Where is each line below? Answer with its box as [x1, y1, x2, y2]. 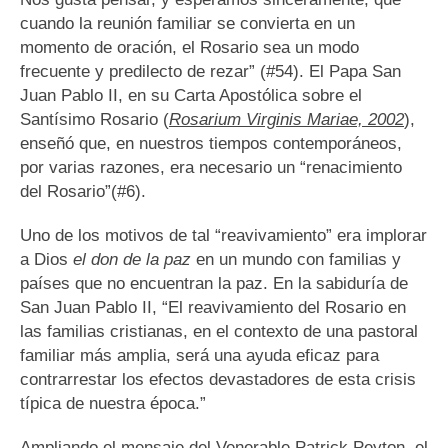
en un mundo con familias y [191, 250, 401, 270]
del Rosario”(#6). [20, 182, 146, 202]
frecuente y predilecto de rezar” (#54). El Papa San [20, 62, 401, 82]
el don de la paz [73, 250, 191, 270]
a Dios [20, 250, 73, 270]
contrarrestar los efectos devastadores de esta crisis [20, 370, 416, 390]
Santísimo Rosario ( [20, 110, 169, 130]
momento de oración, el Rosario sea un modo [20, 38, 359, 58]
